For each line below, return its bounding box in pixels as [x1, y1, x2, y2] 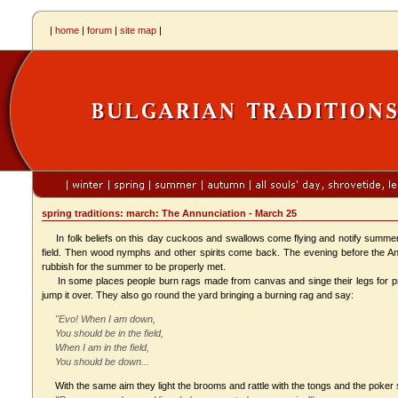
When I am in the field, [42, 342, 149, 353]
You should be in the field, [42, 328, 163, 338]
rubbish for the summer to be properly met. [42, 261, 226, 272]
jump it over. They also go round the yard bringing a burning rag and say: [42, 290, 354, 300]
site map [120, 25, 156, 36]
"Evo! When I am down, [42, 314, 155, 324]
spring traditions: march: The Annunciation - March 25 [42, 208, 297, 219]
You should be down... [42, 356, 149, 367]
